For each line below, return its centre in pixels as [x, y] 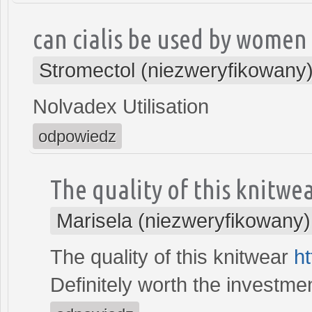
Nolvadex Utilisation [121, 106]
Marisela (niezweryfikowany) [184, 220]
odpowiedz [77, 136]
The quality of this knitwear [172, 257]
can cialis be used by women [170, 38]
